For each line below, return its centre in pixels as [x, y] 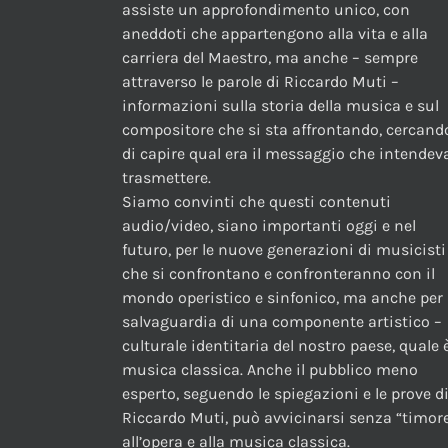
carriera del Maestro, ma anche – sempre [270, 58]
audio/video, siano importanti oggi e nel [269, 226]
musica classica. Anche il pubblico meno [270, 370]
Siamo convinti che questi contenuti [256, 202]
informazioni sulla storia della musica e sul [280, 106]
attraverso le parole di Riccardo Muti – [260, 82]
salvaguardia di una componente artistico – [282, 322]
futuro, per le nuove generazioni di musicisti [284, 250]
